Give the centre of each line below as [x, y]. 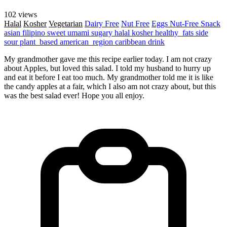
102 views [21, 14]
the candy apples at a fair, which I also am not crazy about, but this [110, 86]
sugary [103, 32]
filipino [35, 32]
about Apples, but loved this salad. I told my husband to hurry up [107, 68]
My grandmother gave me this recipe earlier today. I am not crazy [108, 59]
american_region [87, 42]
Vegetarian [66, 23]
